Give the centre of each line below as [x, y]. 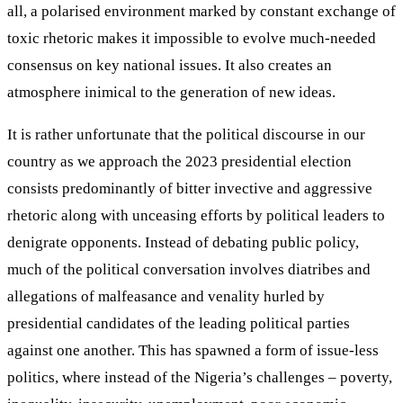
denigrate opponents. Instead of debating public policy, [183, 242]
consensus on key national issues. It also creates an [170, 65]
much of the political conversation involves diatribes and [189, 269]
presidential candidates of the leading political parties [179, 323]
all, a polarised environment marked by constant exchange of [201, 11]
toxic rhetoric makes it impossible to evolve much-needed [192, 38]
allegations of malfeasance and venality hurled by [166, 296]
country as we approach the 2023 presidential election [179, 161]
